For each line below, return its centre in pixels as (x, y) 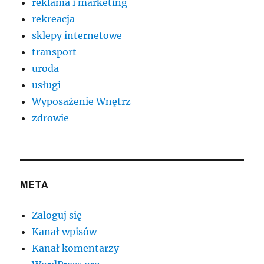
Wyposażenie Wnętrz (82, 102)
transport (55, 52)
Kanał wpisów (65, 232)
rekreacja (54, 19)
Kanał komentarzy (76, 248)
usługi (47, 85)
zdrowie (51, 118)
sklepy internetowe (77, 36)
